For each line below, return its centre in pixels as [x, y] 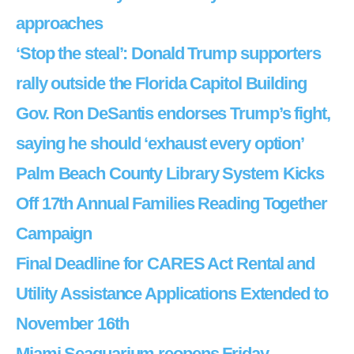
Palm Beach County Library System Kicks [170, 173]
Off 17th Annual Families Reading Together [171, 203]
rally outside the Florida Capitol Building [161, 83]
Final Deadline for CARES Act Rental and [166, 264]
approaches [60, 23]
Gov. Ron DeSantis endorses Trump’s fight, [173, 113]
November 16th [72, 324]
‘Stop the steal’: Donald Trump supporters [168, 53]
